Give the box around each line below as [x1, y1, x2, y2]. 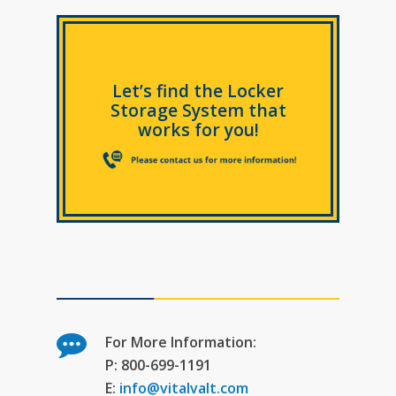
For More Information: [105, 331, 257, 352]
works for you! [137, 118, 259, 142]
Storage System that [110, 98, 286, 123]
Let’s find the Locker [112, 79, 284, 103]
